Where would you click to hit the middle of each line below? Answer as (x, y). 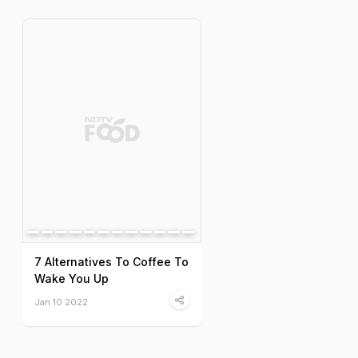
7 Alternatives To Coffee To (111, 262)
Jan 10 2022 (61, 302)
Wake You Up (72, 279)
